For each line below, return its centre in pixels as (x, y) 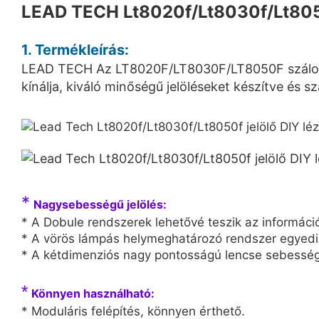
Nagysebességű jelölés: (100, 204)
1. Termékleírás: (75, 49)
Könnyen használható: (93, 293)
